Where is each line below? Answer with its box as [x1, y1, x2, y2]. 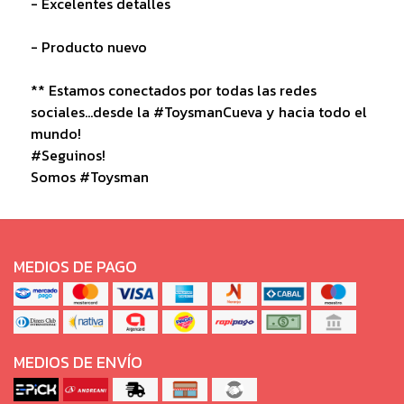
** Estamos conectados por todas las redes [30, 78, 317, 101]
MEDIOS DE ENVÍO [14, 350, 142, 374]
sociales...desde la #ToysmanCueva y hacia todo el [30, 100, 367, 123]
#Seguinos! [30, 143, 106, 166]
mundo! [30, 122, 81, 144]
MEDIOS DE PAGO [14, 254, 137, 279]
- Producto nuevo [30, 35, 147, 58]
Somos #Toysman [30, 165, 149, 188]
